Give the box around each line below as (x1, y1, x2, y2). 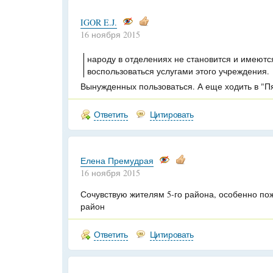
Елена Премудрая (80, 155, 154, 166)
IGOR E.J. (80, 16, 117, 28)
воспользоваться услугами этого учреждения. (87, 65, 269, 77)
